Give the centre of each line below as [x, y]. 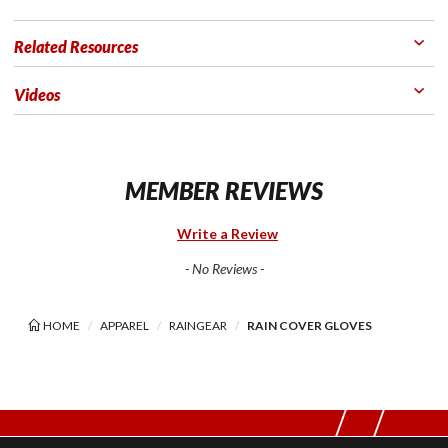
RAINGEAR [197, 325]
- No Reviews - [224, 268]
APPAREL [124, 325]
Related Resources [76, 46]
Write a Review [227, 233]
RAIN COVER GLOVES [309, 325]
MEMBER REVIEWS [224, 190]
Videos [37, 94]
